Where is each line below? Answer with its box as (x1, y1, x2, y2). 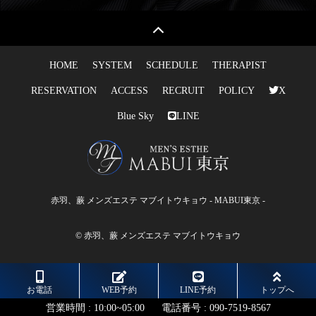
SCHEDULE (146, 59, 198, 71)
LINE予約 (180, 285, 216, 295)
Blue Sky (116, 110, 154, 121)
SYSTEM (92, 59, 132, 71)
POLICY (218, 85, 255, 96)
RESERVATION (30, 85, 97, 96)
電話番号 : (161, 303, 209, 313)
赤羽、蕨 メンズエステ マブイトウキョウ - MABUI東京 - (51, 195, 265, 205)
